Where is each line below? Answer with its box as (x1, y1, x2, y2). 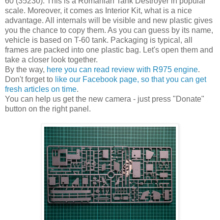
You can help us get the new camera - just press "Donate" (5, 94, 204, 103)
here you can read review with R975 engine (47, 65, 198, 74)
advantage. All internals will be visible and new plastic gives (5, 16, 213, 25)
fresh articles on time (5, 84, 77, 93)
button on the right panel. (5, 104, 91, 113)
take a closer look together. (5, 55, 98, 64)
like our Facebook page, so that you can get (55, 75, 206, 83)
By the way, (5, 65, 47, 74)
